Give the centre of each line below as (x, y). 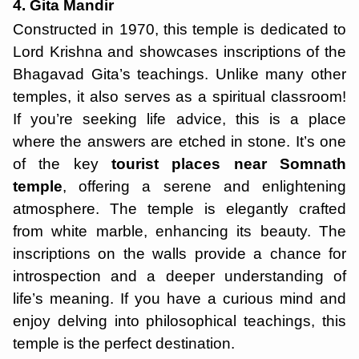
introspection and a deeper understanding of (179, 276)
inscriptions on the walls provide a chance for (179, 254)
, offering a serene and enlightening (204, 186)
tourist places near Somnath (229, 164)
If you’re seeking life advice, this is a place (179, 119)
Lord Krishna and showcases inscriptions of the (179, 52)
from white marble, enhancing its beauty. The (179, 231)
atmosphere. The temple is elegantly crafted (179, 209)
